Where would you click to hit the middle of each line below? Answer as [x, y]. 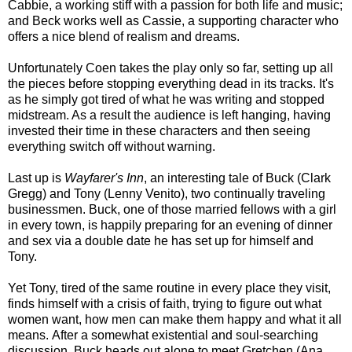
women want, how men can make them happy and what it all [175, 319]
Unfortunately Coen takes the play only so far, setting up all [170, 68]
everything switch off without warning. [113, 146]
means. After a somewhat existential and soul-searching [163, 335]
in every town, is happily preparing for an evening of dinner [170, 225]
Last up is [36, 178]
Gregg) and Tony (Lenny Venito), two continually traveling [167, 193]
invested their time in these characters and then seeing [159, 130]
